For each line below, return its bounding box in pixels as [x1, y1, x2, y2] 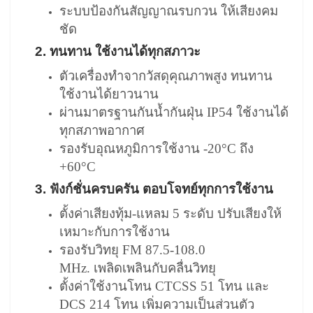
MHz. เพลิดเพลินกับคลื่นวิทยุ [59, 260, 216, 275]
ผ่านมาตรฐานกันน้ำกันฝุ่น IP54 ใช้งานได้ [59, 104, 289, 119]
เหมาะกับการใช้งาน [59, 224, 170, 239]
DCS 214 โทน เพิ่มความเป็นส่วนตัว [59, 296, 254, 312]
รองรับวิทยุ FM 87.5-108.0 [59, 242, 205, 257]
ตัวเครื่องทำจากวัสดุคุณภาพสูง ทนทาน [59, 68, 272, 83]
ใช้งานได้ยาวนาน [59, 86, 159, 101]
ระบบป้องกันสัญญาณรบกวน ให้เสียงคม [59, 3, 278, 18]
